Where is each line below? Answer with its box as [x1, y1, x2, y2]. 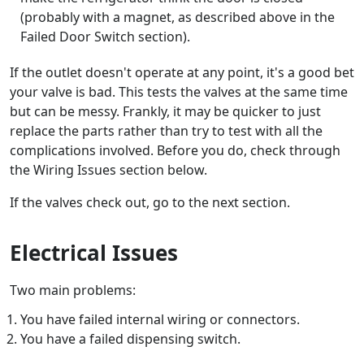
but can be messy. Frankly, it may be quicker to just [10, 102, 321, 120]
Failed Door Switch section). [19, 27, 190, 45]
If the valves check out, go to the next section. [10, 193, 290, 211]
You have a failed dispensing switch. [19, 329, 240, 348]
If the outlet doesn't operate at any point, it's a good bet [10, 63, 354, 81]
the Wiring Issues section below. [10, 160, 207, 179]
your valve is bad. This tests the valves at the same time [10, 82, 348, 101]
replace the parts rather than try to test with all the [10, 121, 323, 140]
